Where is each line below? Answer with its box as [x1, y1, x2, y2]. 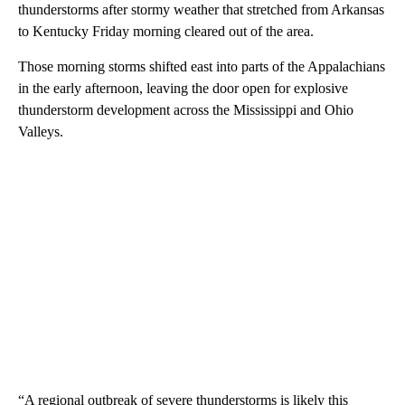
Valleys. [18, 124, 63, 140]
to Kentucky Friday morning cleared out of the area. [18, 24, 314, 40]
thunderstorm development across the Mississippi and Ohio [18, 102, 353, 118]
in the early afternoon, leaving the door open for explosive [18, 80, 348, 97]
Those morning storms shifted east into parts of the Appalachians [18, 59, 385, 75]
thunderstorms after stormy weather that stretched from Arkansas [18, 2, 384, 18]
